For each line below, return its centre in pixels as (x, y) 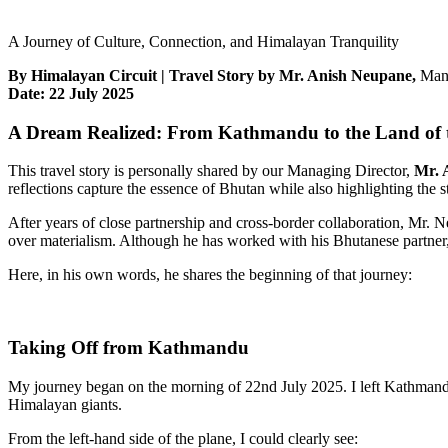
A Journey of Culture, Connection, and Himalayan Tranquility (203, 41)
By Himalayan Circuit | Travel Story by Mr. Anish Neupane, (212, 75)
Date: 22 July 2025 (71, 93)
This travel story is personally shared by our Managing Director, (211, 171)
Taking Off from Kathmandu (128, 347)
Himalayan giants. (65, 404)
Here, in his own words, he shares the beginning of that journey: (210, 275)
